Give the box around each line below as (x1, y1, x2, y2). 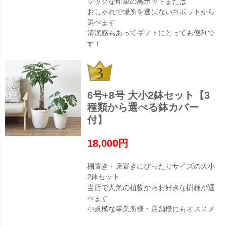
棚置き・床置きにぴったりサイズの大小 (87, 162, 215, 171)
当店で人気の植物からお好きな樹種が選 (87, 183, 215, 192)
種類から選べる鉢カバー (87, 102, 199, 113)
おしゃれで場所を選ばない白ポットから (87, 8, 215, 16)
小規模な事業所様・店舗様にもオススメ (87, 205, 215, 213)
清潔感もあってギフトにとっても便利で (87, 29, 215, 37)
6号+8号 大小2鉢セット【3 (87, 90, 210, 101)
